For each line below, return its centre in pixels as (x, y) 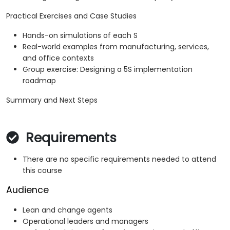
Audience (27, 190)
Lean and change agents (68, 210)
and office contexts (58, 58)
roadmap (39, 81)
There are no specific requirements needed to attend (119, 159)
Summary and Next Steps (52, 100)
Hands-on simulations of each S (80, 36)
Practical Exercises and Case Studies (71, 16)
